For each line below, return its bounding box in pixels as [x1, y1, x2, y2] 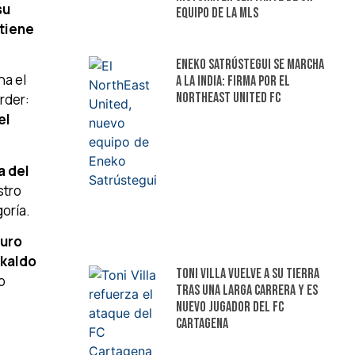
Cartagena [175, 315, 228, 332]
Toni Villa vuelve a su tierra [175, 265, 319, 282]
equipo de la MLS [175, 4, 258, 21]
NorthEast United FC [175, 89, 281, 106]
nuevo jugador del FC [175, 298, 284, 315]
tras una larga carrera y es [175, 281, 318, 299]
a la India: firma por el [175, 72, 290, 90]
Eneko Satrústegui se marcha [175, 55, 324, 73]
